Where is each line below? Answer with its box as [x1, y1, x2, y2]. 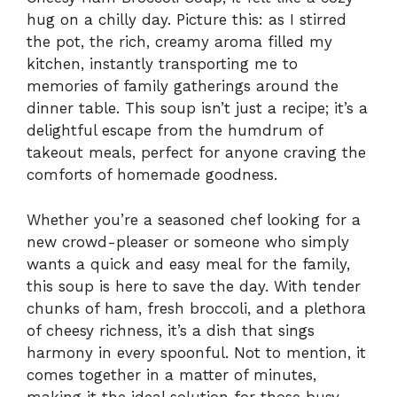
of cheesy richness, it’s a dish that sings [27, 321, 315, 339]
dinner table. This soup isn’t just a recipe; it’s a [27, 99, 368, 118]
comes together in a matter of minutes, [27, 365, 316, 384]
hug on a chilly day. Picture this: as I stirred [27, 11, 346, 29]
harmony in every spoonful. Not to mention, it [27, 343, 366, 362]
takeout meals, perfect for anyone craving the [27, 144, 366, 162]
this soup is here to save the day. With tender [27, 276, 361, 295]
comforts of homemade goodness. [27, 166, 277, 184]
